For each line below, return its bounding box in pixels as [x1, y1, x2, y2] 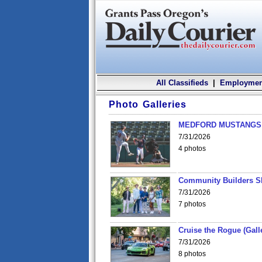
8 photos [178, 250, 206, 258]
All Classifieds [156, 78, 208, 87]
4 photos [178, 144, 206, 153]
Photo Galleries [109, 99, 187, 109]
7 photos [178, 200, 206, 208]
